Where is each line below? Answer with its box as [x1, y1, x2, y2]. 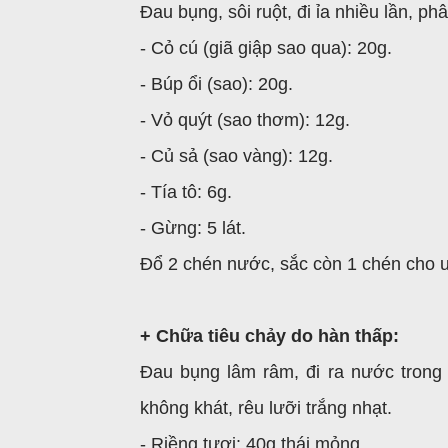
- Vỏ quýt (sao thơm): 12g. [140, 110, 350, 130]
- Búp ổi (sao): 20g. [140, 74, 293, 94]
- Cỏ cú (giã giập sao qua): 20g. [140, 38, 392, 58]
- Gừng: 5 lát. [140, 218, 246, 238]
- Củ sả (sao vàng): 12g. [140, 146, 333, 166]
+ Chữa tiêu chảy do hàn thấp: [140, 326, 399, 346]
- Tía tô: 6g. [140, 182, 232, 202]
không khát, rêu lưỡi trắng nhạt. [140, 398, 392, 418]
